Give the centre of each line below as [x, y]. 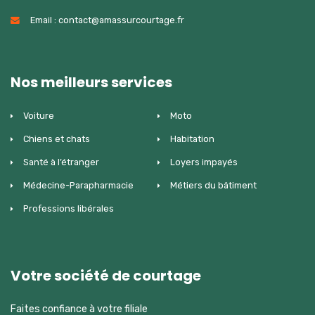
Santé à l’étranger [61, 162]
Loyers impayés [204, 162]
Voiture [39, 116]
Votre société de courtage [106, 276]
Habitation [192, 139]
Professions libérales [69, 208]
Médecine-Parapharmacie [78, 185]
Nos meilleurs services [91, 82]
